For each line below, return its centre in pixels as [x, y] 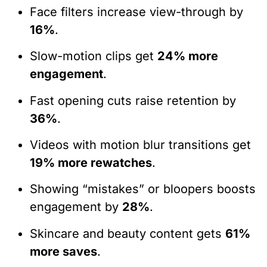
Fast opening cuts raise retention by [133, 100]
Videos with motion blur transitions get [140, 145]
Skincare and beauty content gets [128, 233]
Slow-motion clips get [94, 56]
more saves [63, 251]
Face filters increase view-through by [136, 12]
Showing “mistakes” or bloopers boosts [143, 189]
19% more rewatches [91, 162]
